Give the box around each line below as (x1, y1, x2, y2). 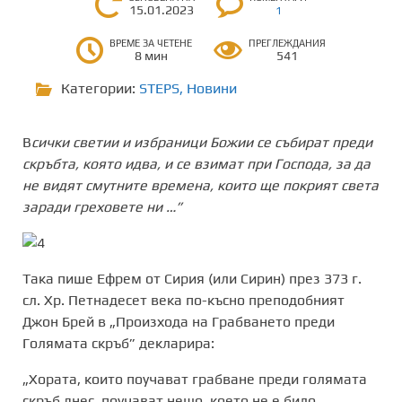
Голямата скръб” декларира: (22, 334, 214, 352)
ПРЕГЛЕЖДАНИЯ (249, 37, 326, 48)
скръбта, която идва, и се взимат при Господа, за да (22, 154, 371, 172)
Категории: (61, 79, 139, 97)
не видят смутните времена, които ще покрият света (22, 176, 379, 194)
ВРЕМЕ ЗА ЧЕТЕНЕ (109, 37, 192, 48)
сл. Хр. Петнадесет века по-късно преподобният (22, 291, 345, 309)
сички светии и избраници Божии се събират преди (31, 133, 372, 151)
